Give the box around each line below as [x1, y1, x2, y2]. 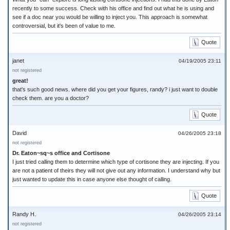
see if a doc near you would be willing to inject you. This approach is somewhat [12, 14, 207, 20]
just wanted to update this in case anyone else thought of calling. [12, 176, 171, 182]
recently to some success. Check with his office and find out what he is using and [12, 5, 214, 11]
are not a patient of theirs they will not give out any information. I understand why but [12, 167, 220, 174]
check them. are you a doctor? [12, 95, 89, 101]
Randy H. [12, 211, 36, 217]
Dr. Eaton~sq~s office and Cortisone [12, 150, 110, 156]
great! [12, 78, 28, 84]
